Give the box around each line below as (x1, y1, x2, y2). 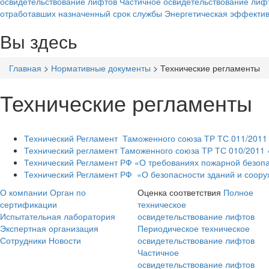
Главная (9, 62, 41, 74)
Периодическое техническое (138, 222, 250, 234)
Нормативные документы (51, 62, 151, 74)
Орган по (50, 186, 86, 198)
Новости (49, 234, 81, 246)
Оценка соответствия (138, 186, 221, 198)
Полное (223, 186, 253, 198)
